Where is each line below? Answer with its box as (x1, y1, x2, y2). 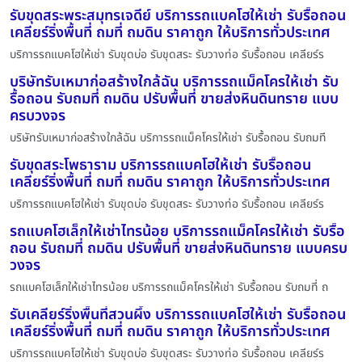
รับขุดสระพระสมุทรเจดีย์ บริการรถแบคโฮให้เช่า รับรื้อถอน (10, 4, 346, 27)
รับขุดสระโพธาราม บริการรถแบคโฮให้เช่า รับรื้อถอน (10, 154, 311, 176)
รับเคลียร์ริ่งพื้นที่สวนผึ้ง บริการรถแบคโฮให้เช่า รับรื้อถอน (10, 303, 346, 326)
